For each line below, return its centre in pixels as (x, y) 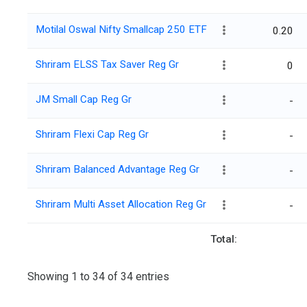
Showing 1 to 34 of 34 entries (98, 276)
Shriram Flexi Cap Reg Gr (92, 135)
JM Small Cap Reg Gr (84, 100)
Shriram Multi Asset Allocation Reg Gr (121, 205)
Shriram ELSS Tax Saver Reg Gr (107, 65)
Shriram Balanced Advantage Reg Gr (118, 170)
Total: (224, 240)
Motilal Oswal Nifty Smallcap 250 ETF (121, 30)
